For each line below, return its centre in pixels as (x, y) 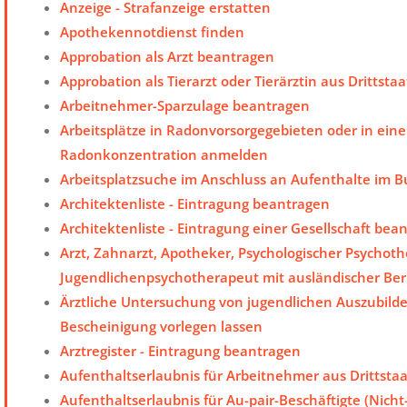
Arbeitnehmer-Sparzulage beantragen (185, 106)
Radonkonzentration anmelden (164, 155)
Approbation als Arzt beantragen (167, 57)
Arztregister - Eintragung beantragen (180, 351)
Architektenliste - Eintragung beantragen (195, 204)
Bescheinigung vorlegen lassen (161, 327)
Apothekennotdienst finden (152, 32)
